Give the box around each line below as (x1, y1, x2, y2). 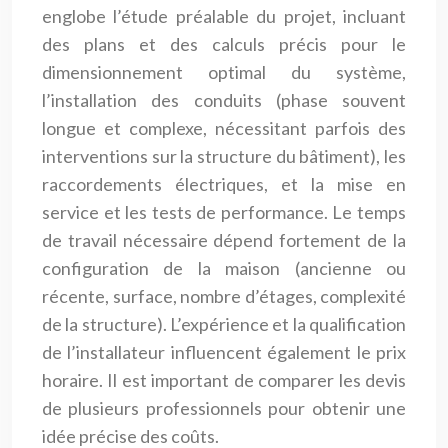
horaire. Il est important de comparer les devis (42, 368, 406, 391)
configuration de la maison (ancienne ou (42, 256, 406, 279)
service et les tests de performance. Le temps (42, 200, 406, 223)
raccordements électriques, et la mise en (42, 172, 406, 195)
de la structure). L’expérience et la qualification (42, 312, 406, 335)
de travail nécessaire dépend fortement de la (42, 228, 406, 251)
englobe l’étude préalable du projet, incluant (42, 4, 406, 27)
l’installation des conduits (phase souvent (42, 88, 406, 111)
